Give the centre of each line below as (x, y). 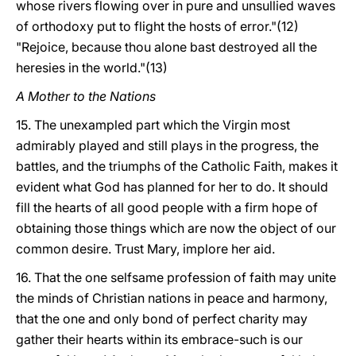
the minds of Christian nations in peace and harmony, (172, 298)
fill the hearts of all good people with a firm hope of (167, 207)
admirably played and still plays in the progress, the (167, 145)
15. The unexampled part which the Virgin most (153, 125)
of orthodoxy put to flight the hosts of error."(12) (157, 26)
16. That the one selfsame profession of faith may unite (176, 277)
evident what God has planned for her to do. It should (172, 187)
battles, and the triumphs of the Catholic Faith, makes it (177, 166)
